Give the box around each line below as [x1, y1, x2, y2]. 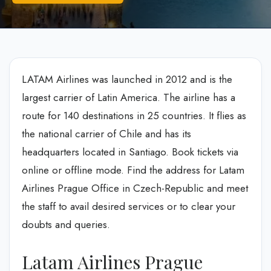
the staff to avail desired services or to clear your [22, 199, 235, 214]
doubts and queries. [22, 217, 110, 232]
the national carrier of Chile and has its [22, 126, 191, 141]
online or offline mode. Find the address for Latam [22, 163, 244, 177]
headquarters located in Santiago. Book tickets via [22, 145, 238, 159]
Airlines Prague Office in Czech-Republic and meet [22, 181, 248, 195]
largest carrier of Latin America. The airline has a [22, 90, 235, 105]
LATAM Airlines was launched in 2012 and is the [22, 72, 232, 87]
